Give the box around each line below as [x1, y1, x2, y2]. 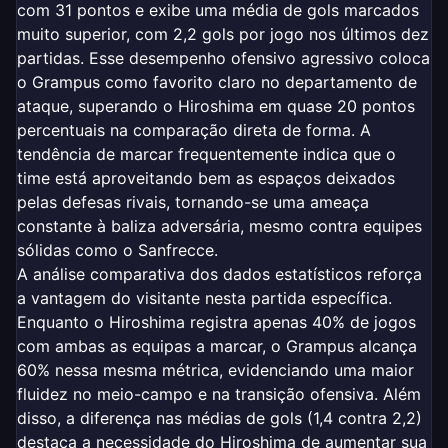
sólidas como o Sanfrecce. [17, 239, 218, 260]
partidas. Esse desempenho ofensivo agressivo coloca [17, 47, 430, 68]
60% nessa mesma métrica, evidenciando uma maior [17, 359, 414, 380]
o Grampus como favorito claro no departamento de [17, 71, 417, 92]
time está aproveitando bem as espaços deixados [17, 167, 395, 188]
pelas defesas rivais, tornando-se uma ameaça [17, 191, 369, 212]
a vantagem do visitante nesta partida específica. [17, 287, 392, 308]
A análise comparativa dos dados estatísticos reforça [17, 263, 422, 284]
